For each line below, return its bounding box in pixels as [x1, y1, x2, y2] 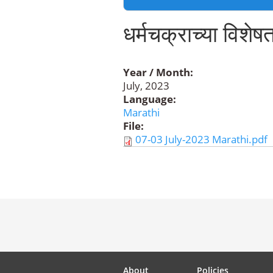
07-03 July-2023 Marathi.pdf [135, 132, 268, 146]
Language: [123, 92, 179, 106]
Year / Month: [123, 65, 196, 79]
